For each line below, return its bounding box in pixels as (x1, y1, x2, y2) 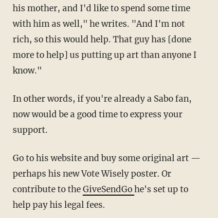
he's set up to (134, 184, 188, 195)
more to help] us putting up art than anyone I (12, 50, 197, 61)
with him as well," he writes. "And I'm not (12, 18, 185, 30)
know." (12, 65, 42, 76)
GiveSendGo (82, 184, 134, 195)
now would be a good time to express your (12, 109, 182, 120)
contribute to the (12, 184, 83, 195)
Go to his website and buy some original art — (12, 153, 19, 164)
